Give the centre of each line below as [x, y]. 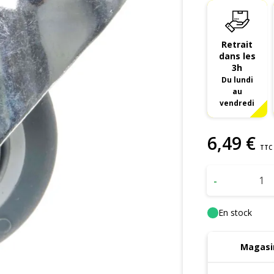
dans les [237, 56]
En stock [235, 212]
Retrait [237, 44]
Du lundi [237, 80]
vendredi [237, 103]
